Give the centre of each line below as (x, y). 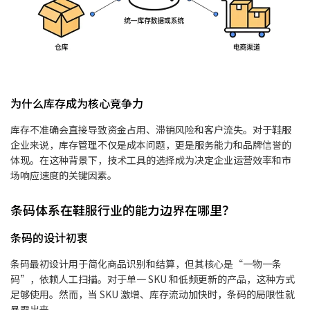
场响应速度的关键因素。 (64, 175)
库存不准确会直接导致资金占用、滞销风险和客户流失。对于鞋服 (151, 130)
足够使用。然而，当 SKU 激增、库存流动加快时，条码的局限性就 (153, 294)
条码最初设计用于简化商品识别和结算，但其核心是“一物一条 (146, 264)
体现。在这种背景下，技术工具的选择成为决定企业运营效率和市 (151, 160)
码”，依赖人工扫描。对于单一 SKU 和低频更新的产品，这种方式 (153, 279)
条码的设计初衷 (49, 238)
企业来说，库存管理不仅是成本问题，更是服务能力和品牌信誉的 (151, 145)
